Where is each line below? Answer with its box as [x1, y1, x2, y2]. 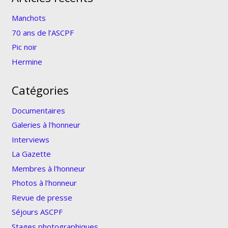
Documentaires [11, 105, 65, 116]
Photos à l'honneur [11, 178, 77, 188]
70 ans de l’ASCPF [11, 27, 74, 38]
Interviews [11, 134, 49, 145]
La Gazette [11, 149, 51, 159]
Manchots [11, 13, 46, 23]
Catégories [11, 82, 69, 98]
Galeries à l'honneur [11, 120, 80, 130]
